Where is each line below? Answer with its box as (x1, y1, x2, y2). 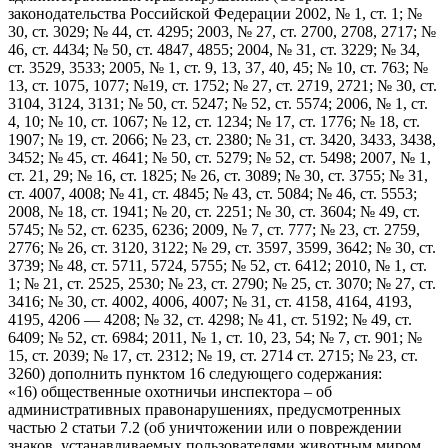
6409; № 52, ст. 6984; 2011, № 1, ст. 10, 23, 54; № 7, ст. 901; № (8, 328, 422, 346)
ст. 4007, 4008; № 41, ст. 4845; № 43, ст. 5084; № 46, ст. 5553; (8, 184, 417, 202)
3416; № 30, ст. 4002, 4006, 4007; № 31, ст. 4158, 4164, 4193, (8, 292, 412, 310)
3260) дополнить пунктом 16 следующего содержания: (8, 364, 382, 382)
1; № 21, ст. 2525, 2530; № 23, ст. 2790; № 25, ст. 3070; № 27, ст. (8, 274, 436, 292)
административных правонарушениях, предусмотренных (8, 400, 401, 418)
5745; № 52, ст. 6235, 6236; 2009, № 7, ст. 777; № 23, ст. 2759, (8, 220, 420, 238)
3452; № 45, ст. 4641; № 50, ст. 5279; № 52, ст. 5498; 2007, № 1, (8, 148, 431, 166)
